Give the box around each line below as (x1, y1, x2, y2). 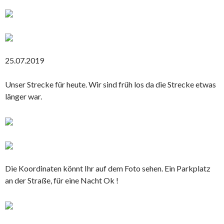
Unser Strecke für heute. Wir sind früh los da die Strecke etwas (5, 79, 216, 89)
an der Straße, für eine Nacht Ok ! (5, 175, 118, 185)
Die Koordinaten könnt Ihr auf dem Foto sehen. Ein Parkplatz (5, 163, 210, 173)
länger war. (5, 91, 42, 101)
